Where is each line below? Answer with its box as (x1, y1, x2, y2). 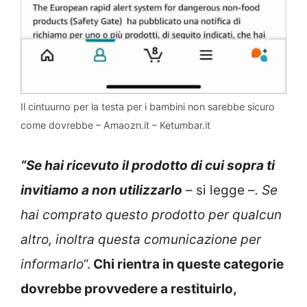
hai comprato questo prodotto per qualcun (21, 207, 282, 223)
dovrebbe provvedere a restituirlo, (21, 281, 237, 297)
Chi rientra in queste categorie (90, 256, 284, 273)
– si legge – (182, 182, 255, 199)
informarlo (21, 256, 84, 273)
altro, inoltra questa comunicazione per (21, 232, 261, 248)
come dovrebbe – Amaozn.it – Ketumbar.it (21, 119, 210, 131)
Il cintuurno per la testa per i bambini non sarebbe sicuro (21, 100, 275, 112)
